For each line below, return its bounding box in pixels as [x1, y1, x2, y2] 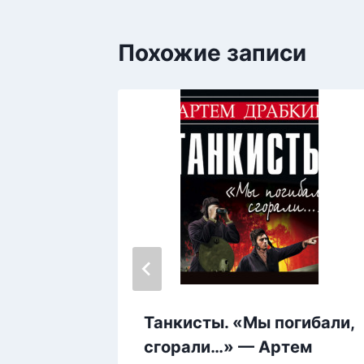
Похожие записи [118, 39, 306, 67]
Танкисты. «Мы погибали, [144, 313, 354, 333]
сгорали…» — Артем [144, 337, 312, 357]
